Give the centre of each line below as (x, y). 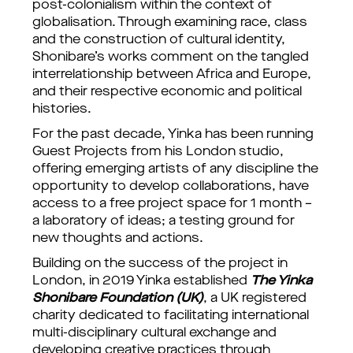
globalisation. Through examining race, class (170, 23)
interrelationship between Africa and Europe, (172, 75)
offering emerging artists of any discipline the (175, 169)
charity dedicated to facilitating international (171, 316)
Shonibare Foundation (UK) (118, 299)
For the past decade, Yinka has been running (173, 135)
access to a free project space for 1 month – (172, 204)
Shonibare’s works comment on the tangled (171, 58)
